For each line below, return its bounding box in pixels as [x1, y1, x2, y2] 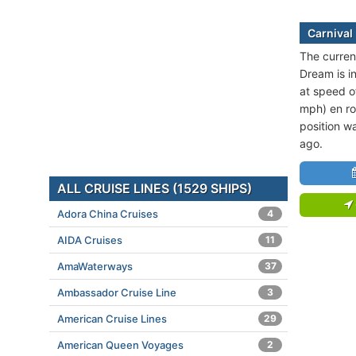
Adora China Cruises [57, 207, 158, 220]
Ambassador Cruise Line [57, 286, 176, 299]
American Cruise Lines [57, 312, 167, 325]
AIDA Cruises [57, 234, 122, 246]
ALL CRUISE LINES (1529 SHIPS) [57, 180, 252, 196]
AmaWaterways [57, 260, 133, 273]
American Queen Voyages [57, 339, 184, 351]
